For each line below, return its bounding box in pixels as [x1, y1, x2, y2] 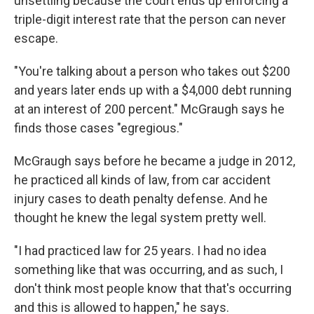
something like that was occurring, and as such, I [14, 262, 283, 277]
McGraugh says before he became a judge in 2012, [14, 153, 295, 168]
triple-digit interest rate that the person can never [14, 12, 286, 27]
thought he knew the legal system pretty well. [14, 210, 266, 225]
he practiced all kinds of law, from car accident [14, 172, 271, 187]
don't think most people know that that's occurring [14, 281, 292, 296]
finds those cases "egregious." [14, 121, 183, 135]
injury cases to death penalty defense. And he [14, 191, 268, 206]
